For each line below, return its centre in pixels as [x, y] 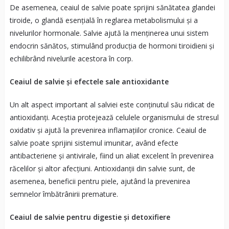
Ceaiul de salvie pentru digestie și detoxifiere [90, 217]
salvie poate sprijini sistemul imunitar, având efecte [94, 143]
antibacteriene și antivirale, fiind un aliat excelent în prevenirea [111, 155]
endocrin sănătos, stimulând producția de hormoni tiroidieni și [112, 45]
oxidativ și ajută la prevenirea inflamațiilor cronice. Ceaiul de [108, 130]
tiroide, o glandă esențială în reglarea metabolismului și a [104, 20]
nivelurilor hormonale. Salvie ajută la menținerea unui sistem [109, 33]
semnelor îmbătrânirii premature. [64, 194]
